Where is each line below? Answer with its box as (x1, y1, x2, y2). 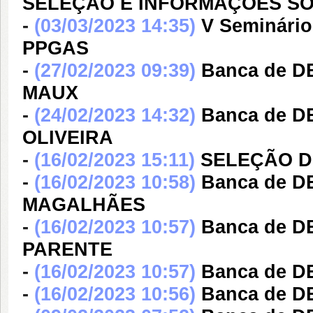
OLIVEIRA (22, 127, 113, 148)
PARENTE (22, 239, 112, 260)
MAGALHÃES (22, 194, 145, 215)
